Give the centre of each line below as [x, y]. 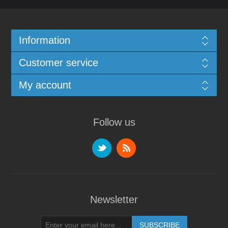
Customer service [58, 63]
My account [45, 85]
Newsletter [114, 200]
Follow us [114, 122]
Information [44, 40]
